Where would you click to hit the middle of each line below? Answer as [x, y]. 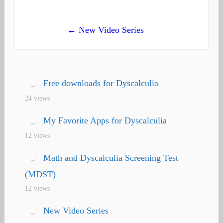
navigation [58, 16]
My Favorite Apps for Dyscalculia [105, 120]
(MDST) [40, 174]
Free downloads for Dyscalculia [101, 83]
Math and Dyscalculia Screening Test [111, 158]
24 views [37, 98]
